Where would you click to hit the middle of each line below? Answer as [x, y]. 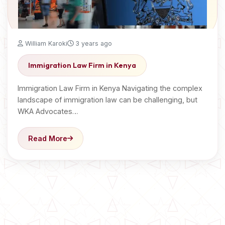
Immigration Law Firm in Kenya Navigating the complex [110, 88]
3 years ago [93, 43]
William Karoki [45, 43]
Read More [48, 138]
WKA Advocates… [48, 111]
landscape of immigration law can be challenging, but [107, 100]
